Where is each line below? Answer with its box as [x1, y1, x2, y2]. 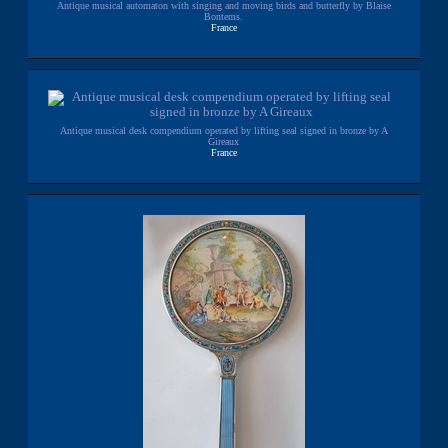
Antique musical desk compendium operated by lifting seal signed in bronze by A [59, 124, 388, 136]
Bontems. [204, 10, 244, 22]
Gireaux [208, 135, 240, 147]
